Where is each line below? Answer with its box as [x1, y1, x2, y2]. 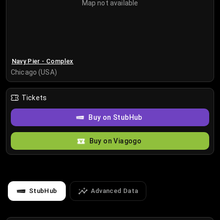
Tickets [22, 94, 47, 102]
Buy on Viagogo [89, 137, 142, 145]
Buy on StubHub [88, 113, 142, 122]
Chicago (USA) [11, 68, 57, 77]
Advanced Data [90, 187, 138, 195]
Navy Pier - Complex [11, 57, 74, 65]
